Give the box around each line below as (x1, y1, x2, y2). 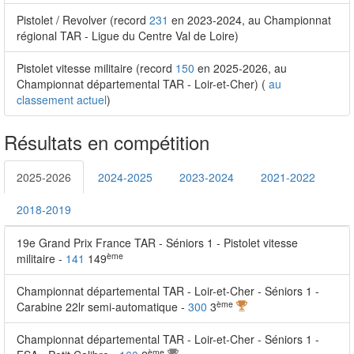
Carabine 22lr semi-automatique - (17, 299, 188, 314)
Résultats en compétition (4, 128, 209, 156)
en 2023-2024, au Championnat (168, 12, 331, 28)
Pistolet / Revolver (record (17, 12, 149, 28)
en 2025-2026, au (194, 60, 287, 76)
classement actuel (17, 92, 107, 107)
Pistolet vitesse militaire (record (17, 60, 175, 76)
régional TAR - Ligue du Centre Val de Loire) (17, 28, 239, 43)
